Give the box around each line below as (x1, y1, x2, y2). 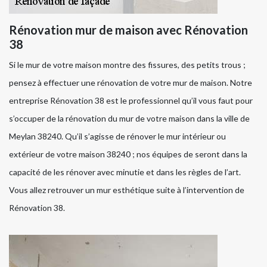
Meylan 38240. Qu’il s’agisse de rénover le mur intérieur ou (9, 131, 226, 141)
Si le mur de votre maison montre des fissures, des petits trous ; (9, 59, 246, 70)
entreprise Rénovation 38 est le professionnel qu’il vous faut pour (9, 95, 253, 105)
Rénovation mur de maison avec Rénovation (9, 22, 248, 37)
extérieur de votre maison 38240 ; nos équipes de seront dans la (9, 148, 247, 159)
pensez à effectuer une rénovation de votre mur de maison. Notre (9, 77, 252, 88)
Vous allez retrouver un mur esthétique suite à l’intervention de (9, 184, 244, 195)
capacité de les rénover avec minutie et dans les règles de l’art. (9, 166, 241, 177)
